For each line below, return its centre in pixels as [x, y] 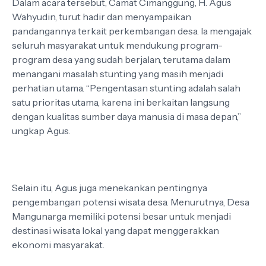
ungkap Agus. [41, 131]
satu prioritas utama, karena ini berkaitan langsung [121, 102]
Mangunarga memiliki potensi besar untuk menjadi [121, 216]
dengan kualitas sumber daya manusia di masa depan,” [126, 116]
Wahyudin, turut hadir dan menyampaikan [102, 17]
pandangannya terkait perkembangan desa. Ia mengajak [132, 31]
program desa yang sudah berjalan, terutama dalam [121, 59]
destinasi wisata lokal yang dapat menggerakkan [115, 230]
